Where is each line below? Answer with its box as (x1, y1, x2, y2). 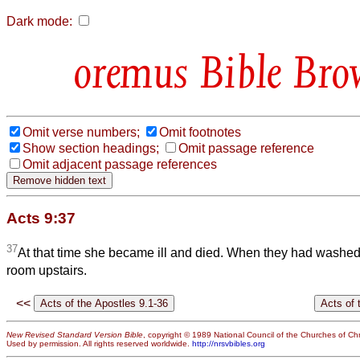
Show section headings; (22, 141, 159, 155)
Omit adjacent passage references (22, 157, 217, 171)
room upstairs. (6, 264, 87, 278)
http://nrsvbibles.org (192, 338, 265, 348)
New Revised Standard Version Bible (6, 329, 143, 339)
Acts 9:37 (6, 209, 76, 227)
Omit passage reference (178, 141, 314, 155)
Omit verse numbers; (22, 125, 140, 139)
